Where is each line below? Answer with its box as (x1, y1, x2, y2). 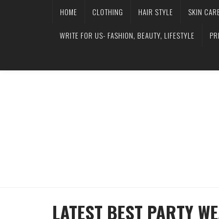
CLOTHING (92, 6, 123, 17)
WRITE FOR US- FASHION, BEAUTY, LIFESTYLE (60, 30, 195, 41)
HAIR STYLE (138, 6, 173, 17)
